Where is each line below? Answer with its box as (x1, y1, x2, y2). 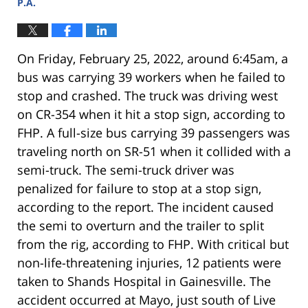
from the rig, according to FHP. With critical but (17, 235, 289, 252)
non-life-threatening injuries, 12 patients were (17, 254, 281, 271)
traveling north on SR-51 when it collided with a (17, 142, 291, 159)
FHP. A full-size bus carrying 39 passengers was (17, 124, 290, 141)
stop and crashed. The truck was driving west (17, 87, 278, 104)
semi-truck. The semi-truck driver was (17, 161, 234, 178)
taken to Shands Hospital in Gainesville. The (17, 272, 271, 289)
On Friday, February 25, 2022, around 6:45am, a (17, 49, 288, 67)
